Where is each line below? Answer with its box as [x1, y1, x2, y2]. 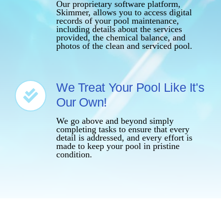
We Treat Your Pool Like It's [56, 80, 205, 95]
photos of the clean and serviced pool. [56, 41, 192, 51]
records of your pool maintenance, [56, 16, 179, 26]
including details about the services [56, 24, 182, 35]
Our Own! [56, 95, 107, 110]
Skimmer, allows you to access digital [56, 7, 192, 18]
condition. [56, 149, 92, 160]
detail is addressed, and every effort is [56, 133, 192, 143]
